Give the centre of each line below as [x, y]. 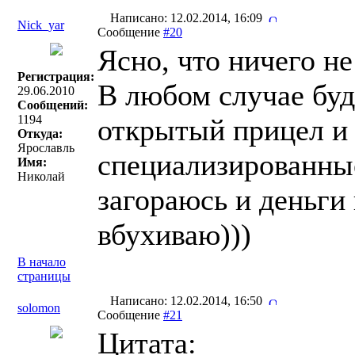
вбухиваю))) [174, 235]
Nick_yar [41, 25]
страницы [44, 276]
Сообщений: [53, 105]
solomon [39, 308]
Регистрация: [56, 76]
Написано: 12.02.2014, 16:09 [188, 18]
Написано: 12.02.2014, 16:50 [188, 301]
